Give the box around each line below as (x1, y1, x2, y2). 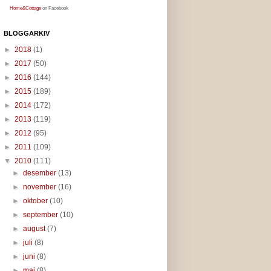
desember (23, 168, 59, 177)
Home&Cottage (10, 5, 41, 11)
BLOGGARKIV (4, 29, 50, 37)
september (23, 210, 60, 219)
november (23, 182, 59, 191)
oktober (23, 196, 50, 205)
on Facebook (41, 5, 68, 11)
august (23, 224, 48, 233)
